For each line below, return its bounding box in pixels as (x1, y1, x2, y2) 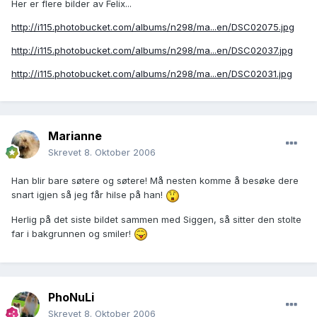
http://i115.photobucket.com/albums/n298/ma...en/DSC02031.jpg (11, 67, 292, 79)
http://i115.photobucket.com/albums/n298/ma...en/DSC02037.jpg (11, 44, 293, 56)
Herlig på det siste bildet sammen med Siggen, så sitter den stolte (11, 213, 301, 225)
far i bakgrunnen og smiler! (11, 227, 134, 239)
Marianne (48, 129, 102, 144)
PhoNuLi (48, 290, 94, 305)
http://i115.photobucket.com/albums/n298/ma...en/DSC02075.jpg (11, 21, 294, 33)
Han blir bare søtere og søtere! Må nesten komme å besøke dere (11, 175, 299, 187)
